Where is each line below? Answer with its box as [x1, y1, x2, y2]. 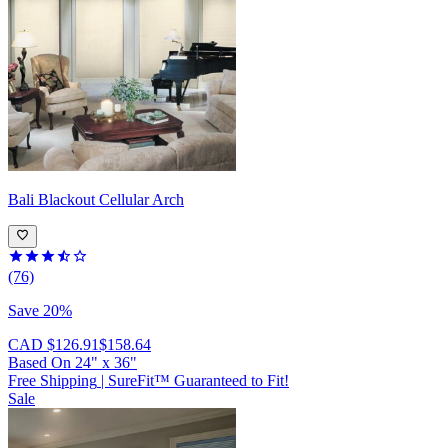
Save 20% [8, 301, 72, 319]
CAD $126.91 [8, 335, 99, 353]
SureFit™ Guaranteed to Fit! [108, 371, 289, 389]
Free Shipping [8, 371, 97, 389]
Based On [8, 353, 75, 371]
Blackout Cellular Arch [38, 191, 184, 209]
